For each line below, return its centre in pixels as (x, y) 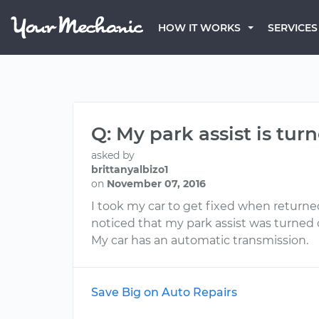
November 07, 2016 (156, 184)
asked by (113, 155)
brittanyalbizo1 (130, 169)
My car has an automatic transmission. (200, 240)
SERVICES (293, 28)
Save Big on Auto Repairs (164, 292)
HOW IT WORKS (199, 28)
